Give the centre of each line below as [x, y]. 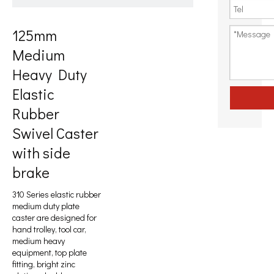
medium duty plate [46, 206]
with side [41, 153]
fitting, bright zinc [44, 264]
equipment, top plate [50, 252]
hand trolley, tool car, [49, 229]
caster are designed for [54, 217]
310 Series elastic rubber [57, 194]
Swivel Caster [55, 133]
